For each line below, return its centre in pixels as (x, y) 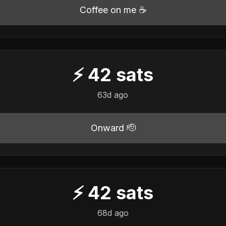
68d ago (113, 213)
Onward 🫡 (113, 128)
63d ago (113, 95)
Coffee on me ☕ (113, 10)
